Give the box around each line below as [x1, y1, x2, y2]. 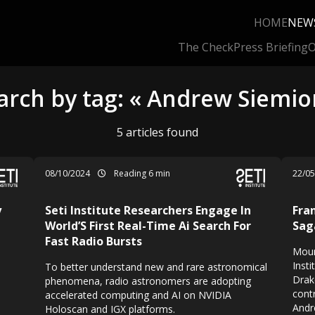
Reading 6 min [112, 167, 170, 179]
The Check [178, 39, 233, 55]
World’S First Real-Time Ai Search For [45, 218, 251, 233]
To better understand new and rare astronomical [45, 260, 267, 274]
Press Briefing [233, 39, 308, 55]
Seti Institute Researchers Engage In [45, 202, 251, 218]
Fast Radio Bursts [45, 233, 142, 249]
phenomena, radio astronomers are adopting [45, 274, 251, 288]
